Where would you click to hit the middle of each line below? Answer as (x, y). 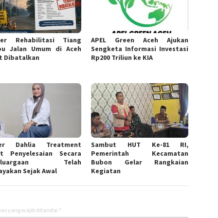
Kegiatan (106, 171)
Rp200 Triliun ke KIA (122, 57)
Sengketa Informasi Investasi (140, 48)
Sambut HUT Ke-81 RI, (140, 145)
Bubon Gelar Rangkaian (140, 162)
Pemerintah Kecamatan (140, 154)
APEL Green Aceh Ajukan (140, 40)
